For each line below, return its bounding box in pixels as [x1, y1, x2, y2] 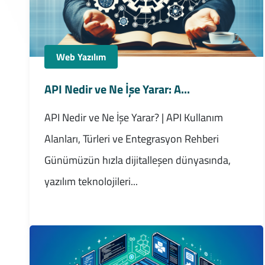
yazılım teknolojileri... [44, 173, 138, 189]
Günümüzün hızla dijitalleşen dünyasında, [44, 151, 231, 168]
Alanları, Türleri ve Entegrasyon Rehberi [44, 130, 219, 147]
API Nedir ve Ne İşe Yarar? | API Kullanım [44, 109, 223, 125]
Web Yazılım [56, 49, 106, 64]
